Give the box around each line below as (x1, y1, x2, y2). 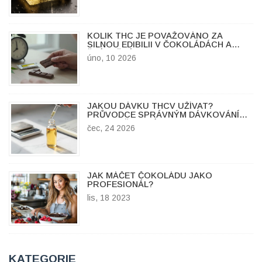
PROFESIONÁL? (87, 180, 153, 189)
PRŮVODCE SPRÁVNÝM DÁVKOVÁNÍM (87, 109, 246, 119)
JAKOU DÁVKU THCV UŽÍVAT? (87, 101, 213, 111)
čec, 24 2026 (87, 123, 135, 133)
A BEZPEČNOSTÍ (87, 118, 156, 128)
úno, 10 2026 (87, 53, 136, 63)
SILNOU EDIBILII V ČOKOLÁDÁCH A (87, 40, 232, 50)
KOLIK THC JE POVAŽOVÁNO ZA (87, 31, 223, 41)
